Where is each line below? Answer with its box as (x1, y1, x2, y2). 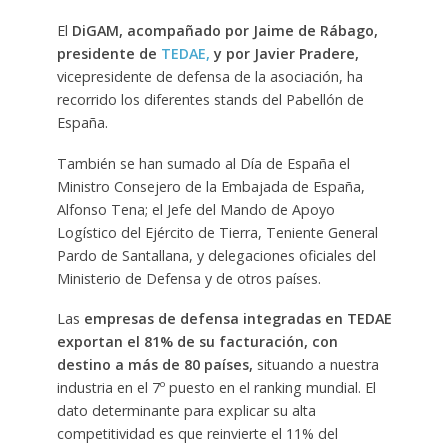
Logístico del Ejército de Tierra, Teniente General (56, 222, 378, 242)
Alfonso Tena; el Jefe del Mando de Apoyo (56, 199, 335, 219)
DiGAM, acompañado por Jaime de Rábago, (71, 20, 378, 40)
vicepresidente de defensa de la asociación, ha (56, 66, 363, 86)
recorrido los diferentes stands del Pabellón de (56, 89, 364, 109)
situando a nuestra (252, 355, 379, 375)
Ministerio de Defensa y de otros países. (56, 268, 321, 288)
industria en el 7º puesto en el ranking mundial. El (56, 378, 380, 398)
